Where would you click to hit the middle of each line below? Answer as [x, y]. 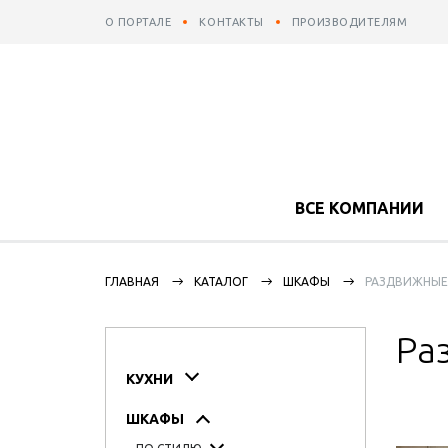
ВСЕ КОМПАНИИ [359, 208]
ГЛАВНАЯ [131, 281]
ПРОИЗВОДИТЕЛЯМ [349, 22]
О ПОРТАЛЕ [138, 22]
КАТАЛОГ [220, 281]
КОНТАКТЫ [231, 22]
